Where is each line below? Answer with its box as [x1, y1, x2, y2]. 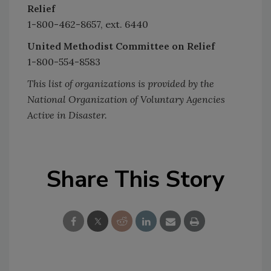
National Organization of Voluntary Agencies [27, 93, 225, 105]
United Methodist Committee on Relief [27, 40, 215, 52]
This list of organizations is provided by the [27, 77, 214, 90]
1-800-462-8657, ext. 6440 [27, 18, 148, 30]
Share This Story [47, 164, 224, 195]
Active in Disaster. [27, 109, 107, 121]
